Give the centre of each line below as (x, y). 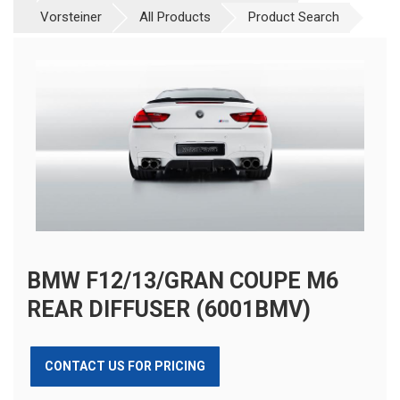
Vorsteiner (71, 17)
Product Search (294, 17)
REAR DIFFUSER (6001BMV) (169, 309)
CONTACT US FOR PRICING (125, 366)
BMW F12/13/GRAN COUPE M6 (183, 280)
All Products (175, 17)
